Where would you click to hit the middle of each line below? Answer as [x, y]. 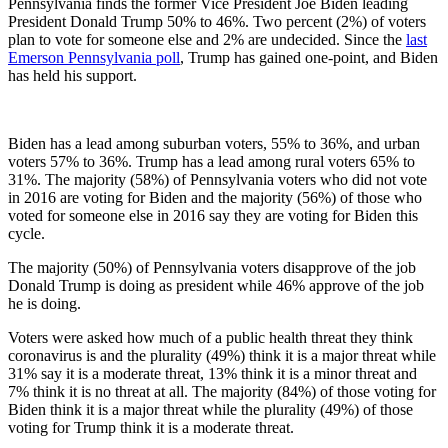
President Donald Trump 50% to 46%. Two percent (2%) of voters [217, 21]
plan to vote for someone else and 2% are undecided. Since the [207, 39]
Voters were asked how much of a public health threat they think [210, 337]
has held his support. [72, 75]
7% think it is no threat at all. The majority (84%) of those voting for [222, 391]
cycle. [32, 233]
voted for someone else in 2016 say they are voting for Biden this [213, 215]
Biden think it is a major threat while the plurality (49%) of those [210, 409]
